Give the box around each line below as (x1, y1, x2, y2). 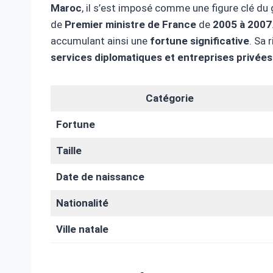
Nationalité (55, 197, 108, 210)
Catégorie (145, 92, 194, 105)
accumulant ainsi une (51, 35, 150, 48)
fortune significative (150, 35, 249, 48)
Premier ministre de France (65, 18, 196, 31)
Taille (55, 144, 82, 157)
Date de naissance (55, 171, 144, 183)
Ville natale (55, 223, 108, 236)
